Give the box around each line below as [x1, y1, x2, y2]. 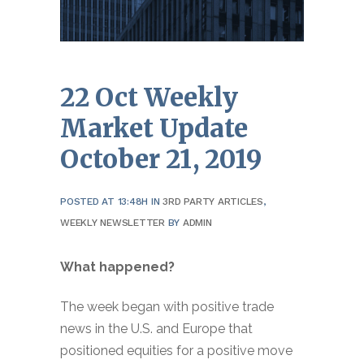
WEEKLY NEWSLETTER [60, 216, 165, 228]
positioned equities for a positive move [60, 342, 292, 358]
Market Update [60, 111, 248, 144]
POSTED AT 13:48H [60, 195, 149, 207]
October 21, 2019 [60, 142, 262, 175]
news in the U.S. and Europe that [60, 320, 253, 336]
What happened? [60, 258, 175, 275]
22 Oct [60, 80, 138, 113]
